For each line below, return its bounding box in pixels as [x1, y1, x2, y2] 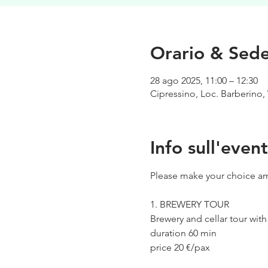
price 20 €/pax [150, 241, 210, 253]
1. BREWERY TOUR [150, 198, 229, 210]
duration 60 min [150, 227, 217, 239]
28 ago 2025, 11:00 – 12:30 [150, 74, 258, 86]
